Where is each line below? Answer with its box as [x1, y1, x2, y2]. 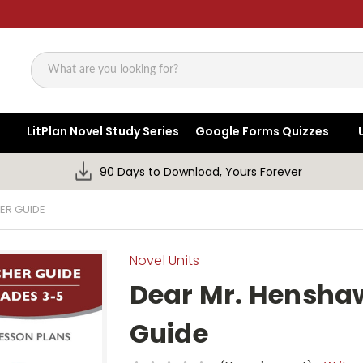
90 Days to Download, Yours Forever [100, 164, 303, 181]
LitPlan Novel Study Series [27, 123, 180, 140]
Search [31, 70, 71, 87]
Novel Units [129, 251, 200, 271]
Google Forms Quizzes [195, 123, 330, 140]
